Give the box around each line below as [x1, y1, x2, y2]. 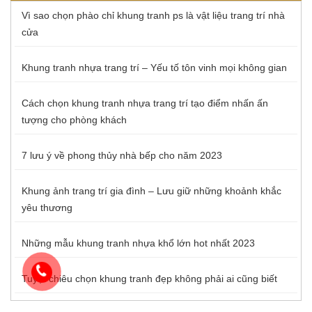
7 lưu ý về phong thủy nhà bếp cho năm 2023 [22, 150, 222, 162]
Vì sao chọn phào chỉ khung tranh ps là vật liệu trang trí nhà [22, 10, 285, 22]
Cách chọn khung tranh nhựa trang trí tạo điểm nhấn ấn [22, 97, 268, 109]
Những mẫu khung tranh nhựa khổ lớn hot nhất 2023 [22, 237, 255, 249]
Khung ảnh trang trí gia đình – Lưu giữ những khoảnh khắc [22, 185, 281, 197]
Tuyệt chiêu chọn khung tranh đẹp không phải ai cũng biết [22, 273, 277, 285]
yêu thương [22, 202, 72, 214]
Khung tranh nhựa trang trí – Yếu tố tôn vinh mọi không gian [22, 62, 287, 74]
